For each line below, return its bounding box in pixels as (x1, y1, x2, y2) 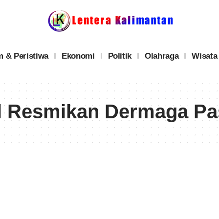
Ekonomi (61, 51, 95, 61)
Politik (108, 51, 132, 61)
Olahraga (145, 51, 179, 61)
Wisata (192, 51, 218, 61)
